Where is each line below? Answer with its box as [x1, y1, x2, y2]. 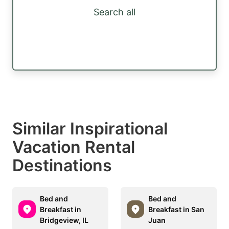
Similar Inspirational [12, 118, 168, 139]
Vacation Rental [12, 136, 135, 157]
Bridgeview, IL [40, 215, 88, 224]
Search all [94, 7, 135, 18]
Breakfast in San [148, 204, 204, 214]
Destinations [12, 155, 112, 175]
